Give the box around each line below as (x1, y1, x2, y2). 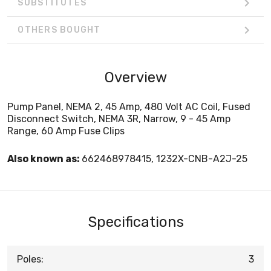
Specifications (87, 213, 184, 230)
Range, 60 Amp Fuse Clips (7, 125, 125, 137)
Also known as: (7, 152, 82, 165)
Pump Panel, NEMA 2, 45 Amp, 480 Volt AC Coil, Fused (7, 100, 250, 113)
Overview (104, 68, 167, 86)
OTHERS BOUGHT (18, 25, 101, 36)
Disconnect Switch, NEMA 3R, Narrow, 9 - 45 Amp (7, 113, 230, 125)
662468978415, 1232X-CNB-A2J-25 (82, 152, 247, 165)
